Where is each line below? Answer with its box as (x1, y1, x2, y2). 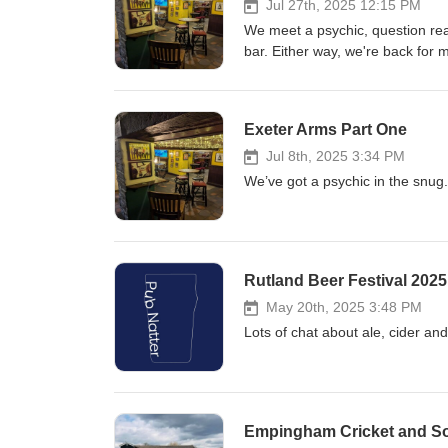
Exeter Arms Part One (244, 121, 407, 138)
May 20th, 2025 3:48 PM (266, 299, 422, 315)
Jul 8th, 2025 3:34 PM (266, 148, 405, 164)
